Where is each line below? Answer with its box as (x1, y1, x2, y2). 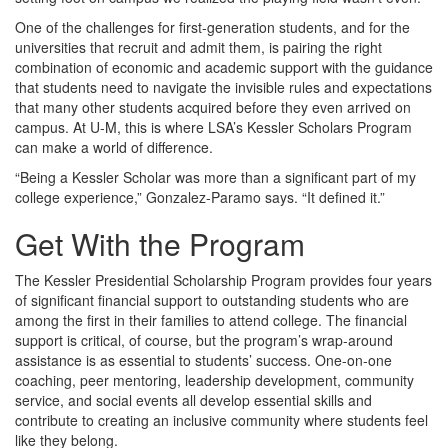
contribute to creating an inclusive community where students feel (15, 410, 428, 430)
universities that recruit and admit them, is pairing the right (15, 37, 382, 57)
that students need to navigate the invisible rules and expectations (15, 77, 432, 97)
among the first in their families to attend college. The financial (15, 310, 407, 330)
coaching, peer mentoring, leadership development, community (15, 370, 414, 390)
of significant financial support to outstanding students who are (15, 290, 409, 310)
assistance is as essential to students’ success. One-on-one (15, 350, 392, 370)
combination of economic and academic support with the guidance (15, 57, 433, 77)
